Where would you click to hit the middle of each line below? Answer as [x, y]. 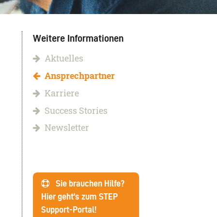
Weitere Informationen [78, 38]
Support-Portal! [69, 210]
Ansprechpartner [79, 76]
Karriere [62, 93]
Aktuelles [64, 59]
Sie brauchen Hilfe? [87, 184]
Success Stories [76, 110]
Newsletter [67, 128]
